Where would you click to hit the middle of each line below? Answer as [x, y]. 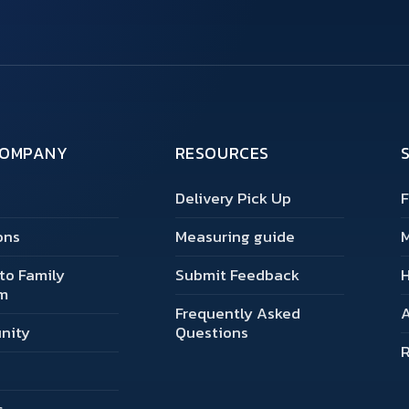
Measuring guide [235, 237]
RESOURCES [222, 153]
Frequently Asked [237, 314]
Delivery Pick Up [233, 199]
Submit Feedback [237, 275]
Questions [211, 333]
